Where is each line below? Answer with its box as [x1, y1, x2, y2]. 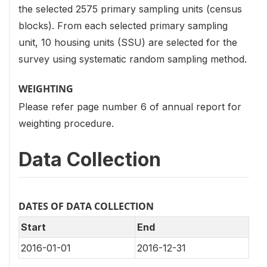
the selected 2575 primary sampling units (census [18, 3, 242, 15]
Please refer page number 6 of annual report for [18, 101, 241, 113]
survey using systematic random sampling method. [18, 53, 247, 66]
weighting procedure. [18, 117, 114, 130]
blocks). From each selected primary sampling [18, 20, 228, 32]
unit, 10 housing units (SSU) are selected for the [18, 36, 237, 49]
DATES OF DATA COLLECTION [18, 200, 154, 213]
